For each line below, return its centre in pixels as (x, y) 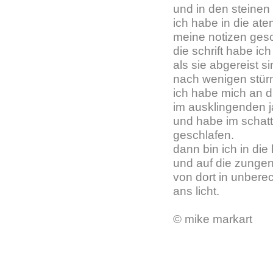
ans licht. (196, 191)
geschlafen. (204, 135)
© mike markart (213, 219)
